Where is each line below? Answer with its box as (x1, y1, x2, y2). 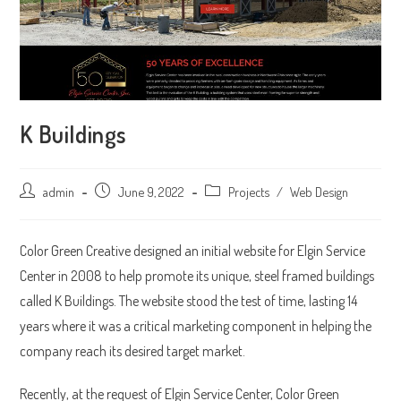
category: (204, 201, 249, 218)
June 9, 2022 (118, 183, 185, 200)
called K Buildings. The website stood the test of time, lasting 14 (20, 291, 358, 310)
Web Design (290, 183, 349, 200)
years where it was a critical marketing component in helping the (20, 316, 372, 335)
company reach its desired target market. (20, 341, 246, 360)
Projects (228, 183, 270, 200)
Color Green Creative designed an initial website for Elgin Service (20, 241, 366, 260)
